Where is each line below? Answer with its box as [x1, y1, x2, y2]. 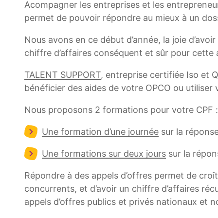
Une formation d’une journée [42, 127, 159, 137]
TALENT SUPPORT [24, 70, 101, 80]
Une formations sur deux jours [42, 148, 166, 159]
